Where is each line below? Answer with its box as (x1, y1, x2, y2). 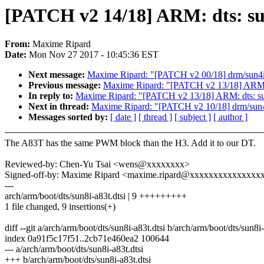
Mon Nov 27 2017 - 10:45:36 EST (29, 49, 159, 60)
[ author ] (213, 112, 247, 123)
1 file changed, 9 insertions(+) (5, 202, 115, 212)
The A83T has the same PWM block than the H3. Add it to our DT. (5, 138, 256, 148)
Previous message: (28, 80, 103, 91)
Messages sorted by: (28, 112, 110, 123)
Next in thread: (28, 101, 91, 112)
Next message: (28, 70, 87, 80)
